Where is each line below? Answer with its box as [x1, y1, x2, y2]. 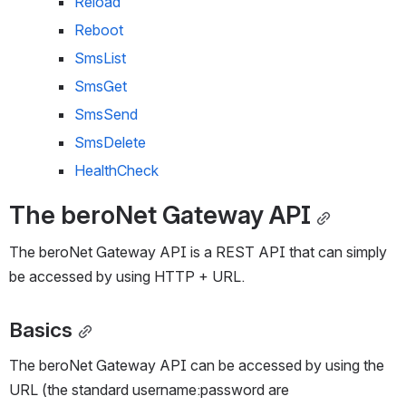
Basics [9, 317, 72, 343]
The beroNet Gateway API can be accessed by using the [9, 356, 384, 375]
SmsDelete [74, 133, 146, 151]
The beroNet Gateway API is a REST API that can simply [9, 243, 387, 261]
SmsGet [74, 77, 127, 95]
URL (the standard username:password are [9, 381, 289, 400]
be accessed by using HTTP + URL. [9, 267, 245, 285]
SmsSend [74, 105, 138, 123]
